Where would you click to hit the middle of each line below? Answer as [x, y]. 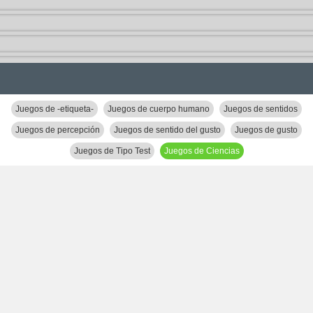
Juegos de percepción [58, 130]
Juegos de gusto [266, 130]
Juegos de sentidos [261, 109]
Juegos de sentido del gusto [167, 130]
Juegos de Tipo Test [112, 151]
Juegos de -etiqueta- [54, 109]
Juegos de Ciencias [202, 151]
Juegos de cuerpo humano [159, 109]
